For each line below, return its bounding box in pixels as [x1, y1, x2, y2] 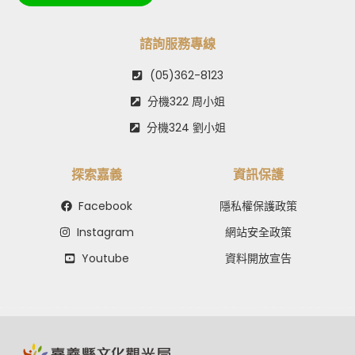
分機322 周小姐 [147, 93, 226, 109]
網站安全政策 [225, 223, 292, 240]
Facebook [78, 197, 133, 214]
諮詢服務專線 [139, 34, 216, 53]
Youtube [82, 250, 130, 266]
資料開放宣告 [225, 250, 292, 266]
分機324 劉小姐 [147, 119, 227, 136]
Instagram [77, 223, 135, 240]
